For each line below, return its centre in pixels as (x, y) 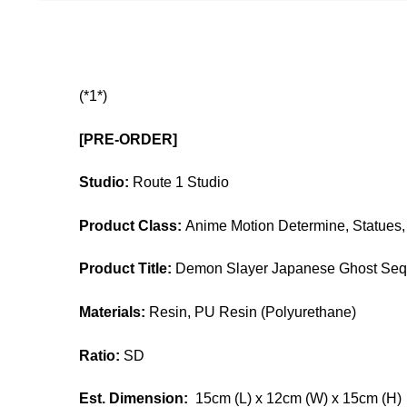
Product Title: (126, 269)
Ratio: (100, 355)
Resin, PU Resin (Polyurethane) (253, 313)
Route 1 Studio (179, 183)
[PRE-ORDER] (129, 139)
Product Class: (131, 225)
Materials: (113, 313)
